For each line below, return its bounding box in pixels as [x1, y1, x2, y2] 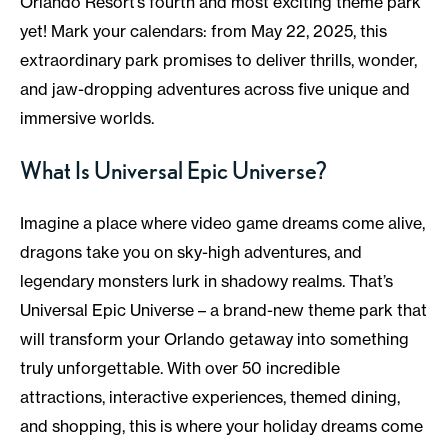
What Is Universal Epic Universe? [20, 156, 327, 186]
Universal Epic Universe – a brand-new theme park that [20, 300, 427, 321]
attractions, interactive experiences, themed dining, [20, 387, 400, 408]
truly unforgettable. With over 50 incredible [20, 358, 340, 379]
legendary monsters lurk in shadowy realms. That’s [20, 271, 393, 292]
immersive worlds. [20, 108, 154, 129]
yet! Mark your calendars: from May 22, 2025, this [20, 21, 387, 42]
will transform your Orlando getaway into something [20, 329, 409, 350]
